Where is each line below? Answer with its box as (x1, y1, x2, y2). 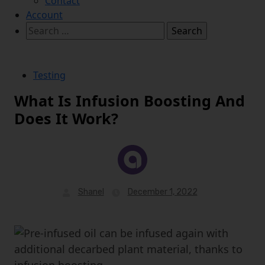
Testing (33, 69, 66, 82)
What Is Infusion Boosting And (14, 91, 245, 111)
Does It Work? (14, 108, 118, 129)
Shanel (77, 187, 104, 198)
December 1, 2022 (127, 187, 198, 198)
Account (26, 8, 63, 22)
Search (25, 22, 56, 35)
